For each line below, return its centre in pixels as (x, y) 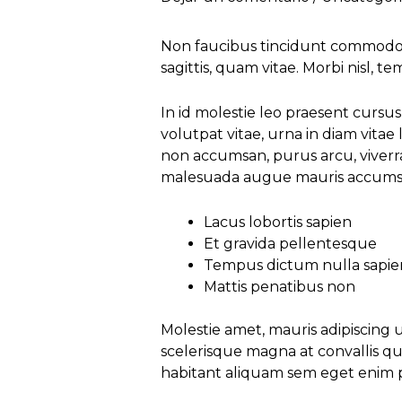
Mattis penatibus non (279, 286)
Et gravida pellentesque (290, 243)
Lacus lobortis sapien (277, 222)
